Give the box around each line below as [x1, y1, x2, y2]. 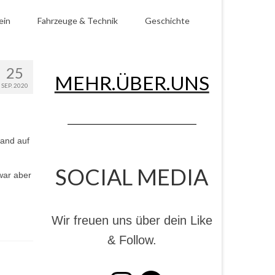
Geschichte [145, 15, 190, 26]
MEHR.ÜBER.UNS [54, 71, 209, 95]
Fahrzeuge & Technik [37, 15, 118, 26]
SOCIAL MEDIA [55, 163, 209, 190]
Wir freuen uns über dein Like [51, 214, 212, 227]
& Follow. [107, 233, 157, 247]
